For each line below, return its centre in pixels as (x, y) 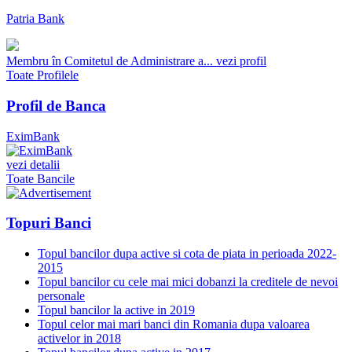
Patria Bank (35, 19)
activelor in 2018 (79, 339)
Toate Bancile (40, 178)
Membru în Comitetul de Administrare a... (110, 61)
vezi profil (241, 61)
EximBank (33, 136)
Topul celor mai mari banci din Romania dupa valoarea (174, 324)
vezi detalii (33, 164)
